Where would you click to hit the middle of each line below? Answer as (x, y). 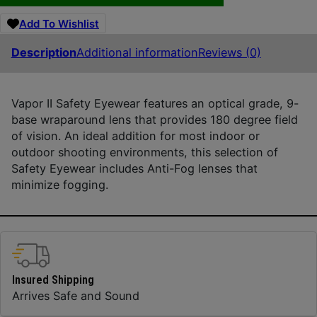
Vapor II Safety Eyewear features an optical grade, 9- (155, 103)
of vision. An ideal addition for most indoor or (135, 136)
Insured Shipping (53, 280)
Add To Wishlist (59, 23)
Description (44, 53)
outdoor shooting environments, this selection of (144, 152)
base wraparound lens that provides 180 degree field (154, 119)
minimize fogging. (59, 184)
